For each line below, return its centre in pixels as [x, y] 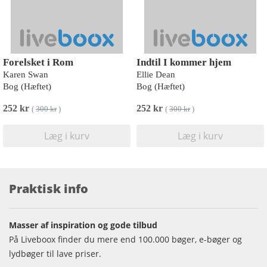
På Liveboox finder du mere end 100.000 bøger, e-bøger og [125, 239]
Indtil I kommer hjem [184, 62]
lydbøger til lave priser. [55, 253]
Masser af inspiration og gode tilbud [83, 225]
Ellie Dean [156, 74]
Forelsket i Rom [38, 62]
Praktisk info [49, 188]
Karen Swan [26, 74]
